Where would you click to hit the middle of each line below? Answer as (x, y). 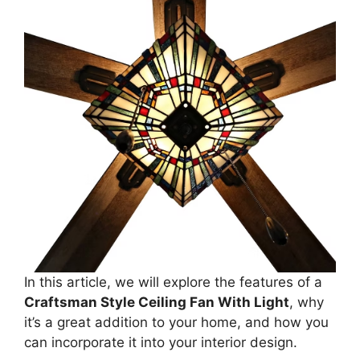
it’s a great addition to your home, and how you (176, 322)
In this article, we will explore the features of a (173, 282)
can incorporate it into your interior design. (161, 342)
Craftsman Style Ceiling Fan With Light (157, 302)
